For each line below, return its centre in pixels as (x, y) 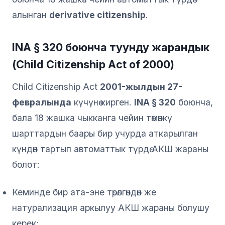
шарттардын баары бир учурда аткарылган (105, 133)
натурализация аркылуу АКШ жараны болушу (111, 207)
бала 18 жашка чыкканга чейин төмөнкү (92, 118)
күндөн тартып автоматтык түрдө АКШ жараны (110, 149)
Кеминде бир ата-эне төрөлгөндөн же (84, 192)
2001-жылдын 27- (141, 86)
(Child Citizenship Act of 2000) (93, 64)
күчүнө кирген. (103, 102)
